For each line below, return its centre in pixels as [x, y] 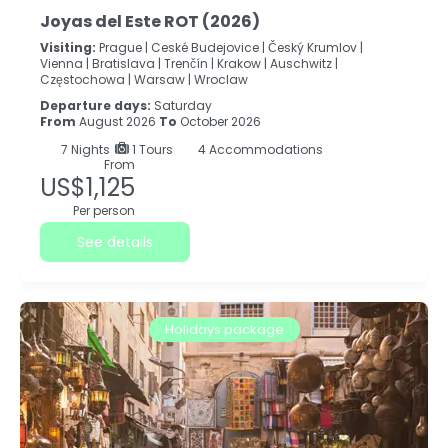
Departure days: [97, 106]
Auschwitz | [304, 64]
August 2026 [117, 122]
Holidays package [224, 330]
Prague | [123, 48]
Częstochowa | [85, 80]
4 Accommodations [259, 150]
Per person [104, 211]
